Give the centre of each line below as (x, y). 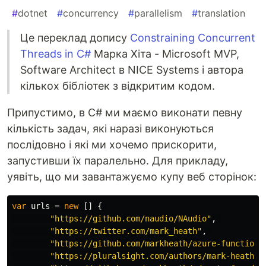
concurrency (91, 13)
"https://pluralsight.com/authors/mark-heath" (154, 256)
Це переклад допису (75, 38)
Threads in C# (56, 54)
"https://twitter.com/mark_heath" (126, 231)
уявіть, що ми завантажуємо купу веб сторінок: (132, 177)
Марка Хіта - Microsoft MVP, (165, 54)
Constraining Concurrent (193, 38)
